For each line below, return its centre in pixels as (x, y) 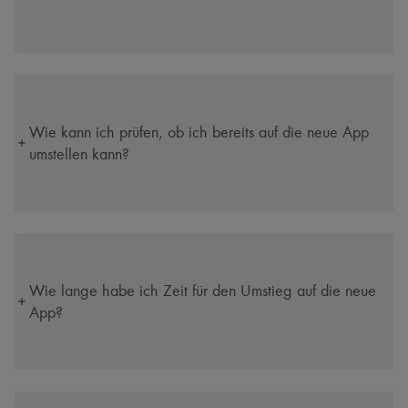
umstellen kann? (79, 154)
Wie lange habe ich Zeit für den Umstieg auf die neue (203, 291)
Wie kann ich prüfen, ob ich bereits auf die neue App (199, 132)
